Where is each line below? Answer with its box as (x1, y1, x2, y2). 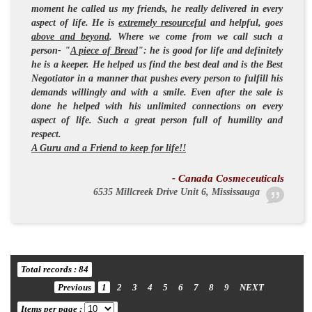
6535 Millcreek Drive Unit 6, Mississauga (93, 186, 260, 197)
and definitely (223, 45, 283, 56)
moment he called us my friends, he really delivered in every (31, 3, 283, 14)
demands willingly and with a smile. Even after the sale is (31, 86, 283, 97)
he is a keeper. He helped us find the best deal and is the (31, 58, 267, 70)
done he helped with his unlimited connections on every (31, 100, 283, 111)
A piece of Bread (70, 45, 138, 56)
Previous (57, 281, 91, 292)
